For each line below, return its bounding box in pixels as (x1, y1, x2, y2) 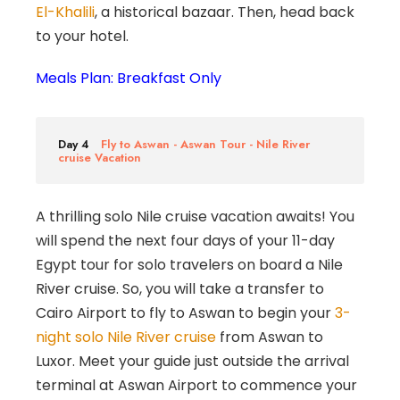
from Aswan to (216, 326, 323, 347)
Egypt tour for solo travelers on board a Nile (36, 254, 343, 275)
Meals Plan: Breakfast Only (36, 67, 221, 88)
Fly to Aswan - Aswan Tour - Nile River (101, 135, 310, 153)
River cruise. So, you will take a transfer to (36, 278, 324, 299)
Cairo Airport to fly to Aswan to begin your (36, 302, 331, 323)
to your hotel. (36, 25, 129, 46)
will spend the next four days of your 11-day (36, 229, 335, 251)
